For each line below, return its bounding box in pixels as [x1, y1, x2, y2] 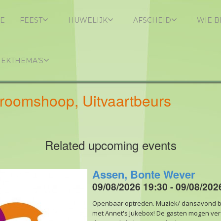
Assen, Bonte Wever [92, 166, 195, 182]
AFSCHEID [133, 16, 171, 25]
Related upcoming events [44, 136, 177, 153]
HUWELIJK [68, 16, 108, 25]
